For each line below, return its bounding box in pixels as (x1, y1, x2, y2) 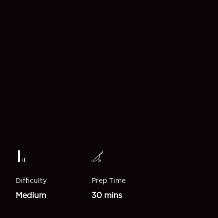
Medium (16, 190, 46, 200)
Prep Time (91, 176, 126, 184)
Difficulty (16, 176, 47, 184)
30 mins (91, 190, 123, 200)
